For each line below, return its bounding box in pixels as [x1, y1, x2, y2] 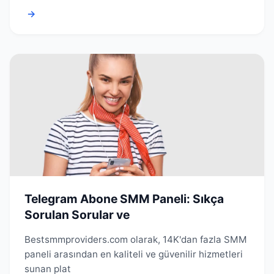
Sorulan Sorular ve [24, 207, 130, 222]
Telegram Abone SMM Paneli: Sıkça [24, 191, 224, 206]
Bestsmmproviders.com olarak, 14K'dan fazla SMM [24, 233, 247, 245]
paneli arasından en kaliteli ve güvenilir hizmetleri [24, 248, 243, 260]
